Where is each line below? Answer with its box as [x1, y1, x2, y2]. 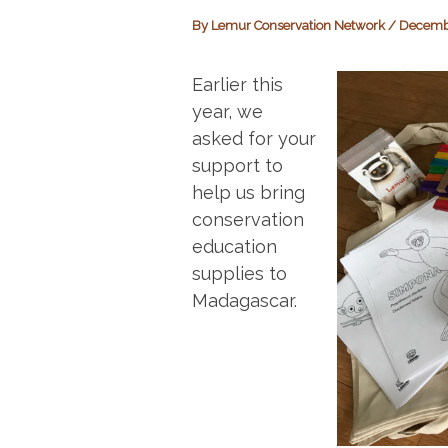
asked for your [192, 128, 316, 149]
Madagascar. [192, 290, 297, 311]
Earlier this [192, 74, 283, 95]
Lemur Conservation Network [211, 18, 388, 33]
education [192, 236, 277, 257]
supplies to [192, 263, 287, 284]
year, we [192, 101, 263, 122]
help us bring [192, 182, 305, 203]
